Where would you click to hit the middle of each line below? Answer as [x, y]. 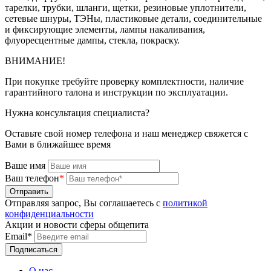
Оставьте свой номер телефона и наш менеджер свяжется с [126, 133]
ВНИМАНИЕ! [35, 60]
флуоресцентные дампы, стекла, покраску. [92, 40]
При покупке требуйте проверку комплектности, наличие [124, 81]
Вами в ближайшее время [58, 144]
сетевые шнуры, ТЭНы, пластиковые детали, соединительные [133, 18]
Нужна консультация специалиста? [77, 113]
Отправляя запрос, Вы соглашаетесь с [84, 203]
